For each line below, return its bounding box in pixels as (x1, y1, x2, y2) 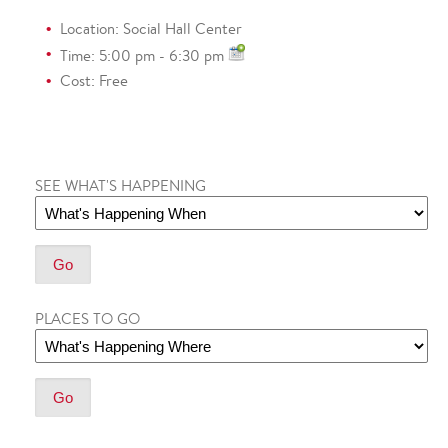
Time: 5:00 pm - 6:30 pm (60, 46, 228, 65)
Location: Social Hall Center (60, 19, 242, 38)
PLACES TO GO (35, 309, 140, 328)
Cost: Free (60, 71, 128, 90)
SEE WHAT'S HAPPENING (35, 176, 206, 195)
